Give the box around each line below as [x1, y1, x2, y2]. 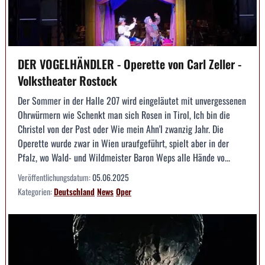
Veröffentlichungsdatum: [18, 170, 92, 183]
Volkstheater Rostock [18, 71, 117, 89]
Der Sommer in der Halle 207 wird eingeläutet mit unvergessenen [18, 93, 246, 108]
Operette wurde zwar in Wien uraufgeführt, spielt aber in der [18, 135, 229, 150]
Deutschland [54, 185, 95, 198]
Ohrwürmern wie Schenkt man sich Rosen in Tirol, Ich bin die [18, 107, 230, 122]
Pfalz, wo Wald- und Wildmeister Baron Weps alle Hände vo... [18, 150, 230, 164]
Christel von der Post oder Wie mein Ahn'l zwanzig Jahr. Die [18, 121, 224, 136]
